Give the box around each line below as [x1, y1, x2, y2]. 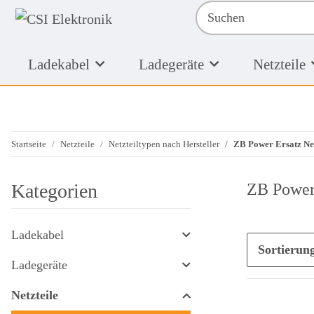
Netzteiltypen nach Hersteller [109, 138, 219, 149]
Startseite [11, 138, 46, 149]
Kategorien [11, 179, 97, 202]
